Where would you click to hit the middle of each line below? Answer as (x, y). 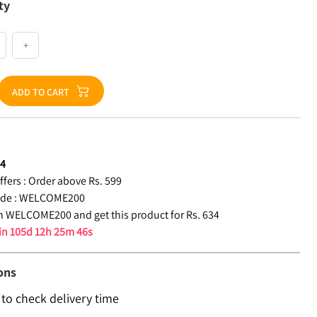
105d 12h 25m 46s (52, 232)
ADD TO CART (41, 92)
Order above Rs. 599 (75, 181)
